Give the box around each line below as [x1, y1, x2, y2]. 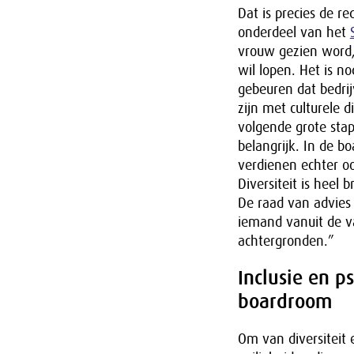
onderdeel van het [237, 24, 350, 40]
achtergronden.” [237, 233, 334, 249]
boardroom [237, 290, 332, 313]
